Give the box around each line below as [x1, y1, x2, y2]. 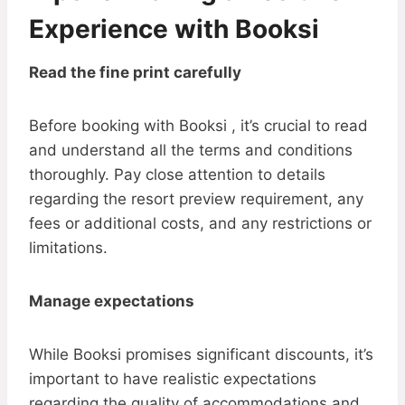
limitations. [29, 239, 108, 258]
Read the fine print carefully [29, 63, 241, 82]
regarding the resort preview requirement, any [29, 190, 363, 209]
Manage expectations [29, 292, 194, 311]
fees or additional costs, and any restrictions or [29, 214, 372, 233]
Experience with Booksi [29, 14, 319, 45]
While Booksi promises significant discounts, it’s [29, 345, 373, 364]
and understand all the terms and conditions [29, 141, 353, 160]
